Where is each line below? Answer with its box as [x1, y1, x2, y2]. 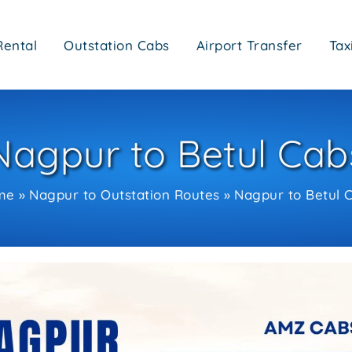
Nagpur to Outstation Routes [29, 186, 220, 203]
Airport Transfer [196, 36, 302, 53]
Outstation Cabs [64, 36, 170, 53]
